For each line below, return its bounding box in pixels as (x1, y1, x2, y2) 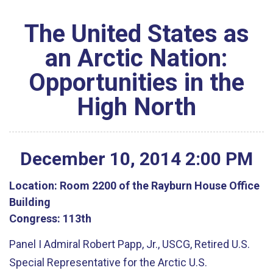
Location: (9, 179, 57, 192)
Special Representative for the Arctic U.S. (9, 256, 207, 269)
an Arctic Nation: (45, 44, 228, 73)
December (20, 148, 105, 169)
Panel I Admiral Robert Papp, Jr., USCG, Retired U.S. (9, 238, 250, 250)
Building (9, 195, 51, 208)
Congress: (9, 211, 60, 225)
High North (77, 93, 196, 121)
